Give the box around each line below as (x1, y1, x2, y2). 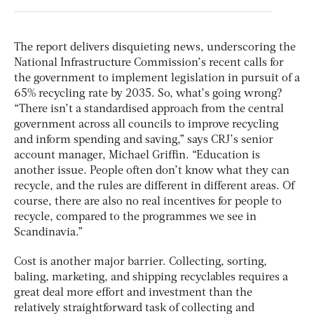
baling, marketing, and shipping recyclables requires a (14, 271, 288, 283)
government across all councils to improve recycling (14, 118, 279, 130)
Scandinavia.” (14, 226, 83, 238)
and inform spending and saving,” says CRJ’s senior (14, 134, 273, 146)
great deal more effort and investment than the (14, 287, 252, 299)
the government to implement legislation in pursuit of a (14, 72, 300, 84)
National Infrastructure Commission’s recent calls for (14, 57, 284, 69)
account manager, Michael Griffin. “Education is (14, 149, 260, 161)
